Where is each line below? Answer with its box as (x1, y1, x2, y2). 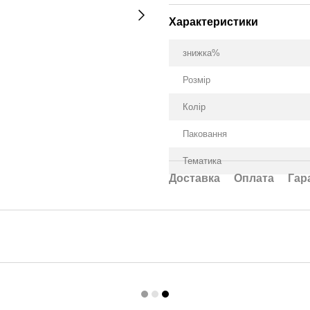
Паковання (183, 129, 227, 139)
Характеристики (169, 16, 258, 28)
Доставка (169, 172, 220, 184)
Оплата (234, 172, 274, 184)
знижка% (183, 48, 220, 58)
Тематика (183, 156, 221, 166)
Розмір (183, 75, 210, 85)
